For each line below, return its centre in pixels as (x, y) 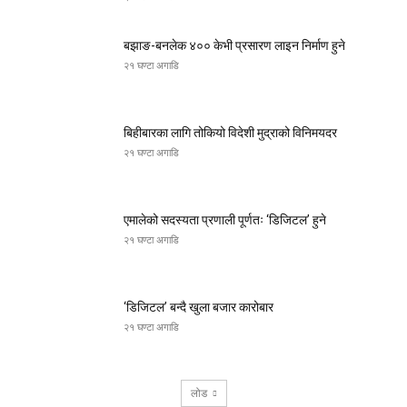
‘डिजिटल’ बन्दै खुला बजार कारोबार (199, 308)
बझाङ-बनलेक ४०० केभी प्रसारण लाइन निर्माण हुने (234, 46)
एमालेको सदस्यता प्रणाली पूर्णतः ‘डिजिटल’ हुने (225, 220)
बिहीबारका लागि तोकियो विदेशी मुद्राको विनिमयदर (230, 133)
